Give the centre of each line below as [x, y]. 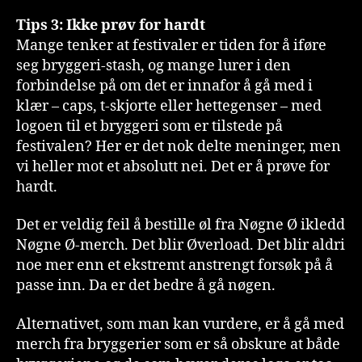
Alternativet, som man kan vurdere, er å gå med [180, 324]
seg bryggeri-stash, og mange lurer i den [154, 65]
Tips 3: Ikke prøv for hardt [111, 25]
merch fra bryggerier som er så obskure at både [178, 344]
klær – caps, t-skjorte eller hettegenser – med [169, 106]
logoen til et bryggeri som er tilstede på [149, 126]
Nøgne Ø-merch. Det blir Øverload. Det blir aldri [181, 245]
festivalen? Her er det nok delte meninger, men [179, 146]
